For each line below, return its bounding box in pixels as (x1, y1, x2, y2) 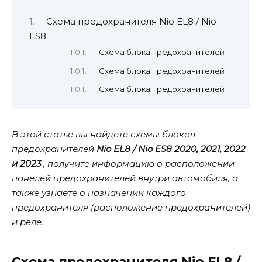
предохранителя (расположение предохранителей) (12, 202, 250, 213)
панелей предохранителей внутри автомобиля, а (12, 173, 238, 184)
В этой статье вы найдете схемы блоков (12, 129, 195, 140)
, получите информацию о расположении (41, 158, 235, 170)
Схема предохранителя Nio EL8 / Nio (46, 16, 216, 27)
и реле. (12, 216, 43, 228)
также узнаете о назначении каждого (12, 187, 186, 199)
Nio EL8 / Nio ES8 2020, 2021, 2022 (96, 143, 246, 155)
